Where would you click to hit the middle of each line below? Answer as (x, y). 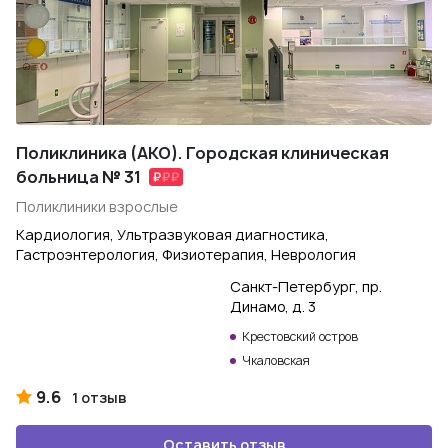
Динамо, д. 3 (273, 306)
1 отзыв (99, 397)
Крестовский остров (300, 336)
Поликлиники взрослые (97, 206)
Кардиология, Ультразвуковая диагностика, (172, 234)
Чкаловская (276, 360)
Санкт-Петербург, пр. (306, 286)
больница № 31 (78, 177)
